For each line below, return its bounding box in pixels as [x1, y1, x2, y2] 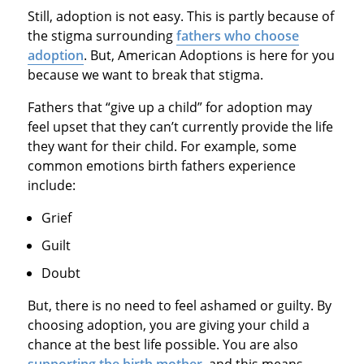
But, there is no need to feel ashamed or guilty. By [27, 296, 331, 314]
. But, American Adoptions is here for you [83, 45, 335, 64]
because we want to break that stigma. [27, 65, 263, 84]
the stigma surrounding [27, 26, 176, 45]
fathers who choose [175, 26, 299, 45]
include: [27, 175, 76, 194]
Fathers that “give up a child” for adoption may [27, 97, 312, 116]
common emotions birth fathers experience [27, 156, 296, 175]
